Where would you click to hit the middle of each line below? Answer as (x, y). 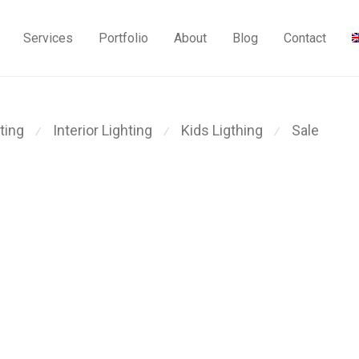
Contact (305, 38)
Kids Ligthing (222, 130)
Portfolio (124, 38)
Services (48, 38)
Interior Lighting (103, 130)
